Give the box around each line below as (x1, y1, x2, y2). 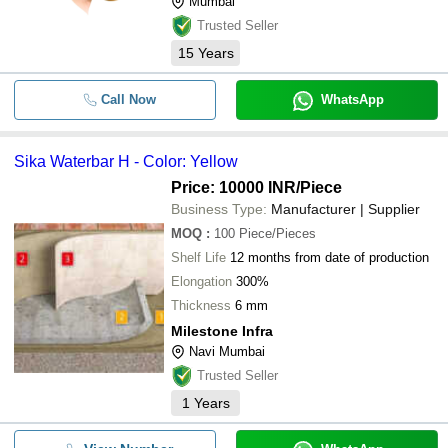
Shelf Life (171, 250, 226, 265)
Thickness (171, 298, 231, 313)
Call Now (100, 92, 156, 107)
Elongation (171, 274, 232, 289)
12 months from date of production (230, 250, 429, 265)
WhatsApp (320, 92, 384, 107)
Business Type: (171, 201, 267, 217)
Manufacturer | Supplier (271, 201, 420, 217)
